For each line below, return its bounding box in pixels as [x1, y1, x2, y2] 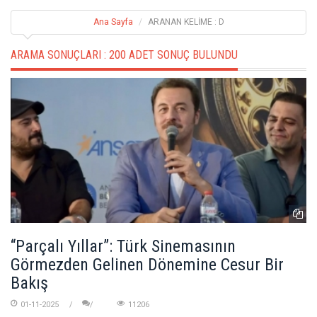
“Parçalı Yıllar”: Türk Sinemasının [11, 236, 236, 257]
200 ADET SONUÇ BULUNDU [109, 47, 238, 62]
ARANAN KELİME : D [147, 16, 224, 27]
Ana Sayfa [93, 16, 133, 27]
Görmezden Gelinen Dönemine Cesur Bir [11, 255, 284, 275]
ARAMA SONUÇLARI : [11, 47, 109, 62]
